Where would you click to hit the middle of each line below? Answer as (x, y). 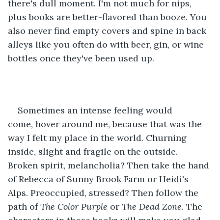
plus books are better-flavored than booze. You (109, 17)
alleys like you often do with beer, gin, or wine (107, 44)
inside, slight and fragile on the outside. (94, 151)
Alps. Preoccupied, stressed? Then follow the (104, 192)
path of (24, 206)
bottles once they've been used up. (81, 58)
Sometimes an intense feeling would (96, 110)
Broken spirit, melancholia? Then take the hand (110, 165)
